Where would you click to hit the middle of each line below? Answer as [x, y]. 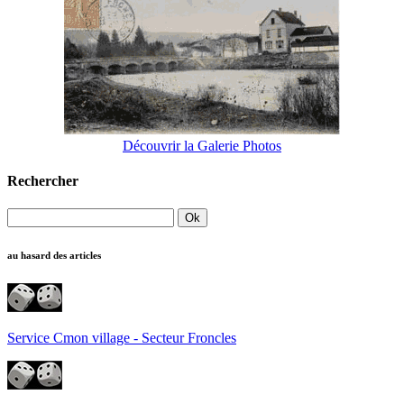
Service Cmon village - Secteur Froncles [122, 338]
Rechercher [43, 181]
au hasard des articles [54, 256]
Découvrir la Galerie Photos [202, 145]
